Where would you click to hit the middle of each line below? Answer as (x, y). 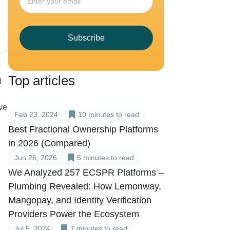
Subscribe (86, 38)
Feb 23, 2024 (36, 114)
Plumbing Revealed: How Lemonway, (85, 186)
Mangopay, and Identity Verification (80, 200)
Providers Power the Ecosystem (74, 214)
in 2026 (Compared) (49, 143)
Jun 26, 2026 (36, 158)
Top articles (42, 81)
